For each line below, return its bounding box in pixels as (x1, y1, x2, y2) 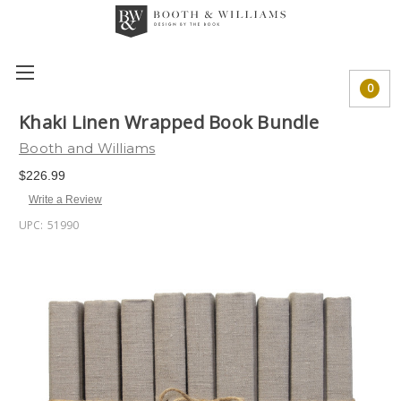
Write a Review (28, 192, 102, 206)
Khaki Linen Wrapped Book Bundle (19, 110, 319, 135)
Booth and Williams (19, 140, 156, 157)
